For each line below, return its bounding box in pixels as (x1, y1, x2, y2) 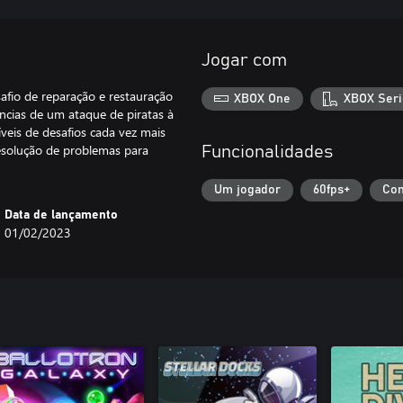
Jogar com (201, 51, 287, 69)
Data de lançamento (4, 209, 119, 221)
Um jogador (214, 184, 281, 197)
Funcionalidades (201, 142, 333, 161)
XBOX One (234, 92, 291, 105)
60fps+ (313, 184, 350, 197)
